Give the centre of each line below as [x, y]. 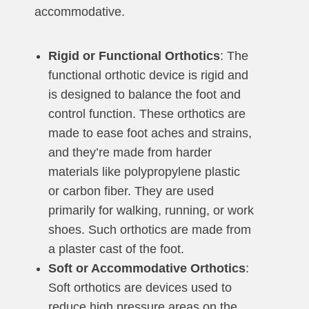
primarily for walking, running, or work [151, 211]
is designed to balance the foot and [144, 95]
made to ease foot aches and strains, [150, 133]
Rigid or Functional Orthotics [134, 56]
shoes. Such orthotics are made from [150, 230]
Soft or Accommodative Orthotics [147, 269]
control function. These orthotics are [147, 114]
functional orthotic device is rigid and [148, 76]
